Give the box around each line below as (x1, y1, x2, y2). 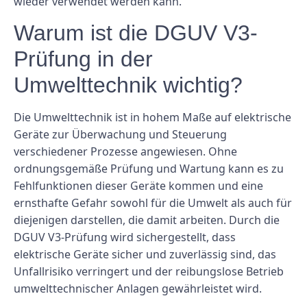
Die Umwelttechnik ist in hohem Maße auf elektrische (14, 109, 291, 125)
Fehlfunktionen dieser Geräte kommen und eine (14, 177, 263, 193)
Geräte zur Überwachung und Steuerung (14, 126, 227, 142)
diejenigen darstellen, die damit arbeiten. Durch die (14, 212, 280, 228)
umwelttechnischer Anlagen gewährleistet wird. (14, 280, 262, 296)
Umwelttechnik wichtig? (14, 72, 243, 97)
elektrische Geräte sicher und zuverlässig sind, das (14, 246, 276, 262)
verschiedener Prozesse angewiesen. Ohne (14, 143, 237, 159)
